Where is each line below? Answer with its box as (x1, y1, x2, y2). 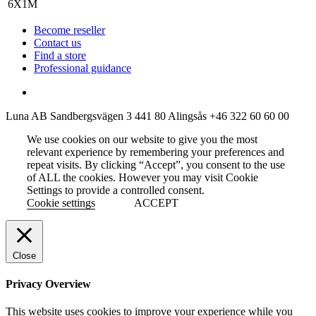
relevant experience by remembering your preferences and (27, 145, 284, 158)
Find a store (34, 49, 86, 61)
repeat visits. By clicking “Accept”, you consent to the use (27, 158, 285, 171)
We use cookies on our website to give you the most (27, 133, 257, 145)
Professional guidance (34, 61, 131, 74)
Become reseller (34, 23, 105, 36)
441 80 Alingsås (135, 109, 209, 122)
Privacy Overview (6, 277, 91, 290)
